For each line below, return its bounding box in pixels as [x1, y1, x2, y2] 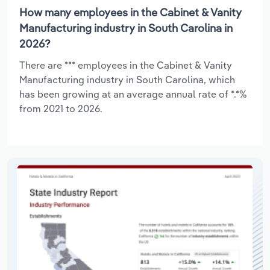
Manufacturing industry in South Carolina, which [19, 73, 235, 86]
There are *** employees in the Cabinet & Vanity [19, 58, 232, 71]
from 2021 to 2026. [19, 102, 102, 115]
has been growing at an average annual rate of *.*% [19, 87, 247, 100]
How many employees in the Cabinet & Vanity [19, 5, 242, 19]
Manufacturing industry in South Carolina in [19, 20, 233, 35]
